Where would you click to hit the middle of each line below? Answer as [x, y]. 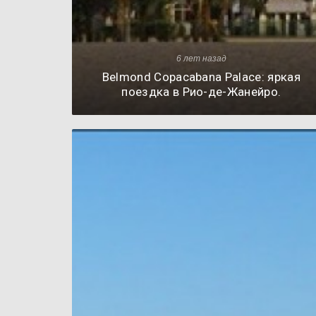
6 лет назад [201, 59]
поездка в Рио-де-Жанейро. [201, 92]
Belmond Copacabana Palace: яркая [201, 77]
